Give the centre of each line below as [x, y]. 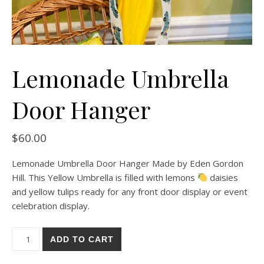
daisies [223, 177]
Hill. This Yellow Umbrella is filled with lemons [105, 177]
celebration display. [51, 205]
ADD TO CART [82, 239]
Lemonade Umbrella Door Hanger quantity [98, 234]
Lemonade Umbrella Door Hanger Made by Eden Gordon [128, 163]
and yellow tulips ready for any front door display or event [130, 191]
